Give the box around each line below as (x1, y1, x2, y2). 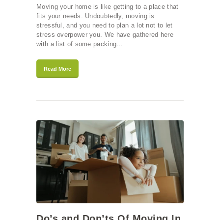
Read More (44, 66, 71, 72)
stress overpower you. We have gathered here (36, 31, 173, 39)
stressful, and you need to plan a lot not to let (36, 22, 173, 29)
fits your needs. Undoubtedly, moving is (36, 12, 155, 20)
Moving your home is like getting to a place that (36, 3, 179, 11)
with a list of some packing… (36, 40, 123, 48)
